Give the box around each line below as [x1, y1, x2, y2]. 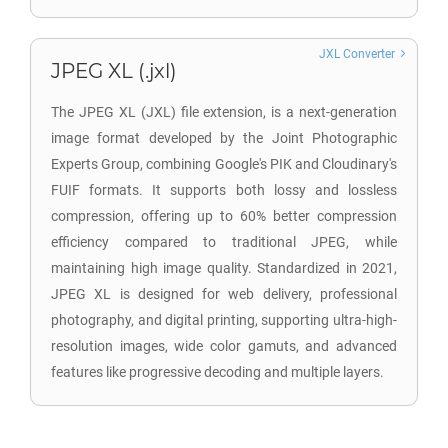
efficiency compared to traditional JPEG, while [51, 234, 397, 250]
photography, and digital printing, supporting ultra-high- [51, 312, 397, 328]
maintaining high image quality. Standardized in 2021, [51, 260, 397, 276]
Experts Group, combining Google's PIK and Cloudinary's [51, 156, 397, 172]
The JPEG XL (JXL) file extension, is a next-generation [51, 104, 397, 120]
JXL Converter [319, 47, 395, 61]
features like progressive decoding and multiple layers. [51, 364, 384, 380]
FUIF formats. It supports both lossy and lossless [51, 182, 397, 198]
